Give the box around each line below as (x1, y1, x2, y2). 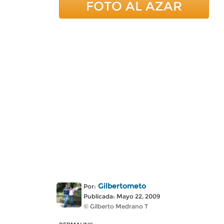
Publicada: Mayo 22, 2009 (83, 192, 160, 200)
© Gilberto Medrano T (83, 202, 148, 210)
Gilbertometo (98, 181, 146, 190)
